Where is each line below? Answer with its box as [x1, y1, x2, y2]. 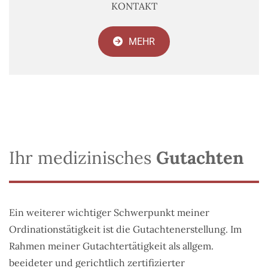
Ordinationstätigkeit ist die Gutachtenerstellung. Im [9, 223, 242, 235]
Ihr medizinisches [9, 146, 156, 169]
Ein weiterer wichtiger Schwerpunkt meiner [9, 206, 209, 218]
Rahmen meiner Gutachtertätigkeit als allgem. [9, 239, 214, 252]
